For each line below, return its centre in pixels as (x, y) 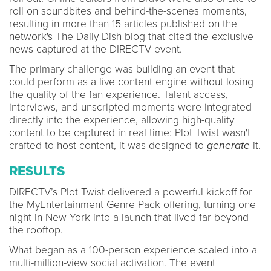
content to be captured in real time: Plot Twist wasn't (130, 132)
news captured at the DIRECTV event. (96, 49)
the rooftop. (36, 230)
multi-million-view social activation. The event (112, 263)
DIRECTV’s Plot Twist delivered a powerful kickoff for (131, 192)
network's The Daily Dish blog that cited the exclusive (131, 36)
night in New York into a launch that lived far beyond (129, 217)
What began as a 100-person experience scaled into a (133, 250)
